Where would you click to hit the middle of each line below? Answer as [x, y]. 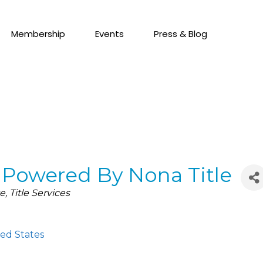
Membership [38, 34]
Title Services [40, 193]
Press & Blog [180, 34]
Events [109, 34]
